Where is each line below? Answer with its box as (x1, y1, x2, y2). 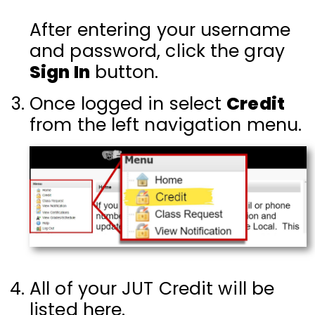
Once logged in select (30, 91, 227, 116)
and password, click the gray (30, 38, 285, 63)
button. (89, 59, 159, 84)
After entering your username (30, 17, 290, 42)
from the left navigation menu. (30, 112, 302, 137)
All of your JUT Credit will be (30, 276, 275, 301)
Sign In (30, 59, 90, 84)
